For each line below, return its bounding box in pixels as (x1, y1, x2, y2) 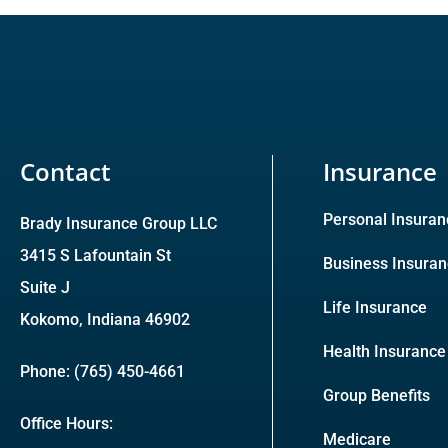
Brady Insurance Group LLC (20, 214, 217, 234)
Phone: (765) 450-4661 (20, 362, 185, 382)
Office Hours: (20, 414, 113, 434)
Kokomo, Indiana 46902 (20, 310, 190, 330)
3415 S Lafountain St (20, 246, 171, 266)
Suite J (20, 278, 70, 298)
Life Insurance (323, 298, 427, 318)
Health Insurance (323, 342, 446, 362)
